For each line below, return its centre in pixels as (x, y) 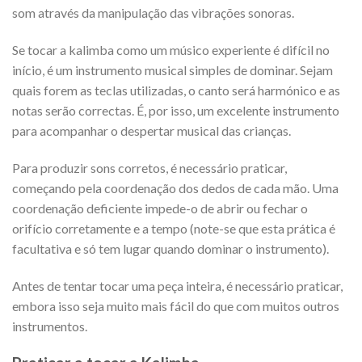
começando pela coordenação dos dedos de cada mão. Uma (175, 188)
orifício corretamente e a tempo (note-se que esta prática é (174, 229)
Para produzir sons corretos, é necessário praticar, (149, 168)
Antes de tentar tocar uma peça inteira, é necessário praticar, (177, 285)
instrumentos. (50, 326)
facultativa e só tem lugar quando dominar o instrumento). (170, 249)
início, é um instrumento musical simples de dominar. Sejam (173, 70)
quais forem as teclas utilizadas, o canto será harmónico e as (176, 90)
